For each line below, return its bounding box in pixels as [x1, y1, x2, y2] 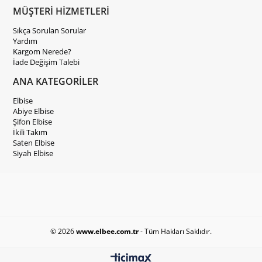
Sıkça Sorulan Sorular [13, 25, 87, 36]
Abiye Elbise [13, 106, 54, 116]
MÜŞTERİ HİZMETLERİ [13, 5, 110, 18]
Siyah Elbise [13, 148, 54, 158]
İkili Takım [13, 127, 48, 137]
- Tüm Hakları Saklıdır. [139, 226, 212, 236]
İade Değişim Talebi [13, 57, 80, 67]
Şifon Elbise [13, 116, 53, 127]
